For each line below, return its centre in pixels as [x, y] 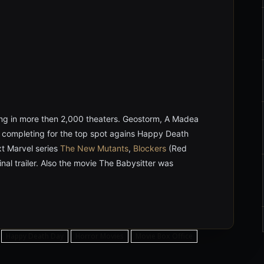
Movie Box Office [164, 236]
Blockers [150, 148]
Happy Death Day [35, 236]
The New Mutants [94, 148]
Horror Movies [100, 236]
